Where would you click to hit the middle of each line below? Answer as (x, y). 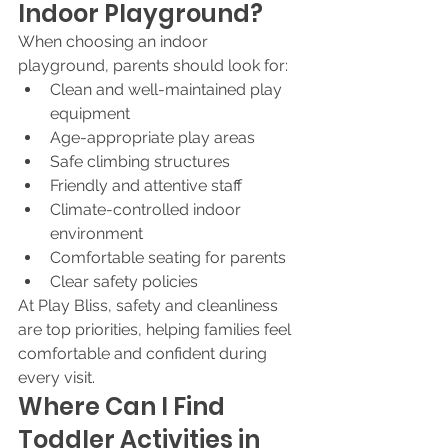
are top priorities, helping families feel (156, 329)
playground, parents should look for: (153, 65)
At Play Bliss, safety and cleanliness (150, 305)
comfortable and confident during (144, 353)
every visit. (56, 377)
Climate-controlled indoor (147, 209)
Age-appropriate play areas (152, 137)
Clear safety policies (124, 281)
